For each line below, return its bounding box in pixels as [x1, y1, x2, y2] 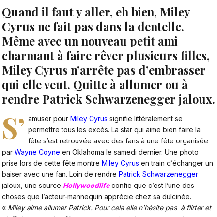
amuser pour [28, 114, 71, 123]
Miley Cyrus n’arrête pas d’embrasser [2, 62, 206, 77]
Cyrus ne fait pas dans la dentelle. [2, 18, 184, 34]
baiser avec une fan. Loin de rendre [2, 170, 119, 178]
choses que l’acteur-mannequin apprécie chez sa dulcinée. [2, 192, 191, 201]
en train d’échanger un [139, 158, 213, 167]
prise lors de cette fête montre [2, 158, 102, 167]
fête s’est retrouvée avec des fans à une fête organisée [28, 136, 209, 145]
